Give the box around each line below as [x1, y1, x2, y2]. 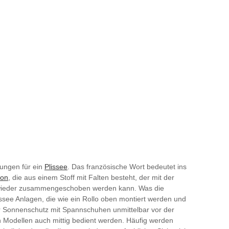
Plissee [44, 162, 67, 171]
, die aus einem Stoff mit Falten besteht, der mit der [8, 173, 174, 181]
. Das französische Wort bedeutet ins [67, 162, 187, 171]
